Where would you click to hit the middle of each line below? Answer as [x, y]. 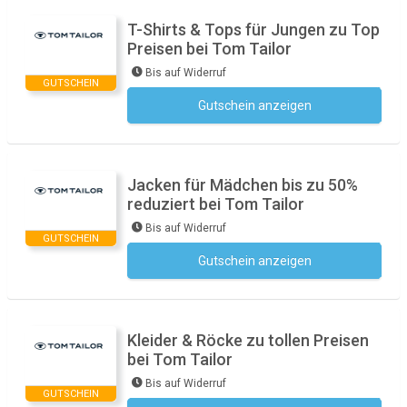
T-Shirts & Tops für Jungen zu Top [253, 30]
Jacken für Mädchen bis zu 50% [243, 185]
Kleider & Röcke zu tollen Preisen [248, 340]
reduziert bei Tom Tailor [216, 204]
